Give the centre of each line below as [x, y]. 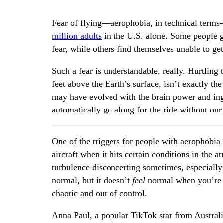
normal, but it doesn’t [92, 180]
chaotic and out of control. [100, 193]
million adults [77, 36]
